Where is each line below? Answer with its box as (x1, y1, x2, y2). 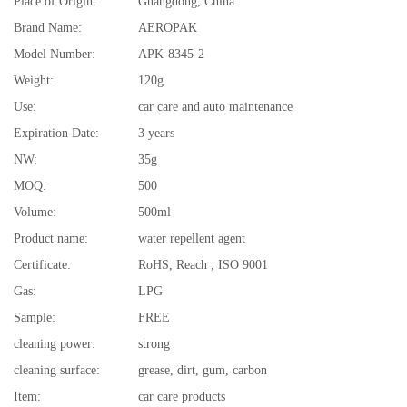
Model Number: (14, 46, 95, 61)
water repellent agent (138, 231, 245, 245)
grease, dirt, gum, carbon (138, 362, 267, 377)
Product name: (14, 231, 88, 245)
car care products (138, 389, 225, 403)
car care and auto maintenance (138, 99, 293, 114)
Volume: (14, 204, 56, 219)
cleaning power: (14, 336, 95, 351)
